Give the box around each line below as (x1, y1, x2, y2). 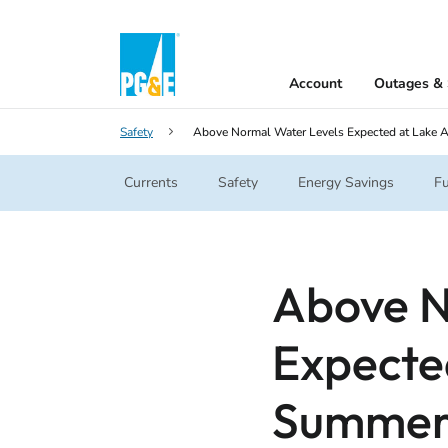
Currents (124, 173, 178, 192)
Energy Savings (298, 173, 394, 192)
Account (288, 74, 342, 93)
